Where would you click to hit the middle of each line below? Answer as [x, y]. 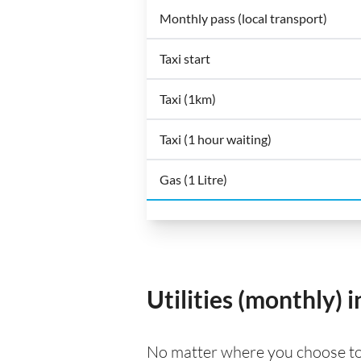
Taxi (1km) [188, 98]
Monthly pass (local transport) [243, 18]
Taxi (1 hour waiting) [216, 139]
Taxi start [185, 58]
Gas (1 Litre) [193, 179]
